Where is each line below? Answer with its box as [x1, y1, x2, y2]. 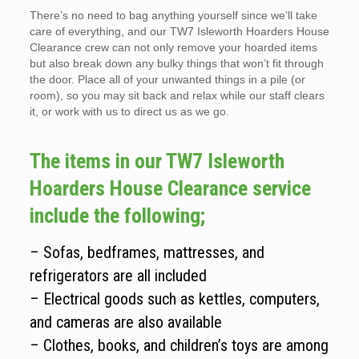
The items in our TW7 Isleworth [29, 149, 284, 173]
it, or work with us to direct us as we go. [29, 105, 229, 118]
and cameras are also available [29, 313, 222, 332]
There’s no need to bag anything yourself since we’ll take [29, 9, 317, 22]
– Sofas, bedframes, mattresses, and [29, 243, 264, 262]
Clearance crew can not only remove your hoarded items [29, 41, 317, 54]
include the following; [29, 204, 205, 228]
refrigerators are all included [29, 266, 207, 285]
